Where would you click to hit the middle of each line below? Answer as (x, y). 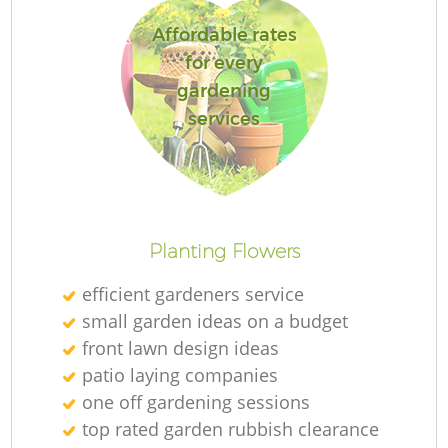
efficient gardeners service (193, 293)
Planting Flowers (224, 250)
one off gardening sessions (196, 401)
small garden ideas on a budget (215, 320)
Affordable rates (224, 35)
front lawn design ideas (181, 347)
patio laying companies (180, 374)
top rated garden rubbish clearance (231, 428)
